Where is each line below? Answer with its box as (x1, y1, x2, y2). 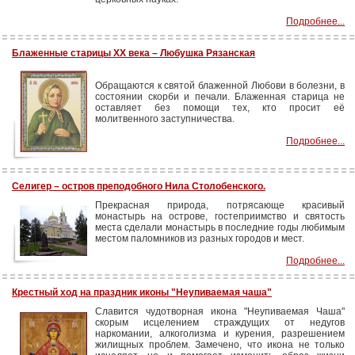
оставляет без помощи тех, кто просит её (95, 102, 345, 113)
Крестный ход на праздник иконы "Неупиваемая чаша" (12, 287, 272, 298)
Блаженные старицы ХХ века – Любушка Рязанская (12, 48, 255, 59)
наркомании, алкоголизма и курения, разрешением (95, 328, 345, 339)
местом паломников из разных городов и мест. (95, 233, 304, 244)
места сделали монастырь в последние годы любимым (95, 222, 345, 233)
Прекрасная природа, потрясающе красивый (95, 200, 345, 211)
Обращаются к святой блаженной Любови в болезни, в (95, 80, 345, 91)
